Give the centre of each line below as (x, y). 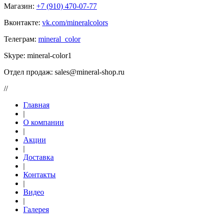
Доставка (39, 157)
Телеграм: (21, 39)
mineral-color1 (49, 55)
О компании (44, 122)
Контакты (39, 174)
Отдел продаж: (29, 72)
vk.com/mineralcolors (75, 22)
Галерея (36, 209)
